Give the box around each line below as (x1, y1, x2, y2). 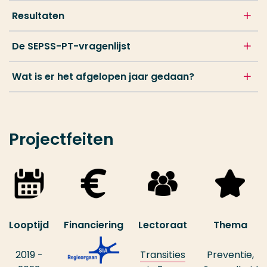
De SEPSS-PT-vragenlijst (12, 39, 131, 54)
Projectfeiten (9, 128, 114, 151)
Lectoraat (138, 218, 187, 232)
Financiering (64, 218, 123, 232)
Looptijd (9, 218, 49, 232)
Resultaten (12, 9, 64, 23)
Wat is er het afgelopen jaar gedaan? (12, 70, 194, 84)
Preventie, (206, 248, 254, 262)
